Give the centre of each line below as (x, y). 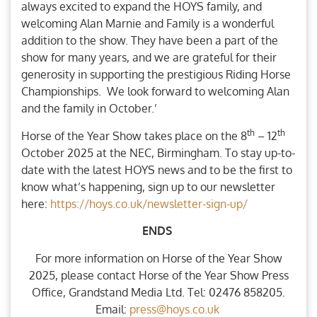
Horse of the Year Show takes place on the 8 (134, 136)
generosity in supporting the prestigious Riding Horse (156, 75)
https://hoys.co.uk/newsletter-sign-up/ (149, 203)
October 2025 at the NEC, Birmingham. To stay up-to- (158, 152)
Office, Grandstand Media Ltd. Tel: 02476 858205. (158, 292)
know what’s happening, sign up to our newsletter (148, 186)
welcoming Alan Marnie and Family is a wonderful (148, 24)
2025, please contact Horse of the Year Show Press (158, 275)
